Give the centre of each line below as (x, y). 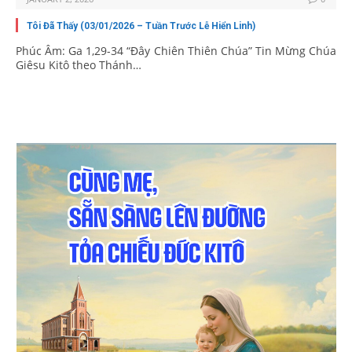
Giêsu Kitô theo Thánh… (79, 65)
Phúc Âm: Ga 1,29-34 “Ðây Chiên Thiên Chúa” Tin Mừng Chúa (176, 51)
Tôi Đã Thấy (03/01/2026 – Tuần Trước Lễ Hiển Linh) (141, 26)
